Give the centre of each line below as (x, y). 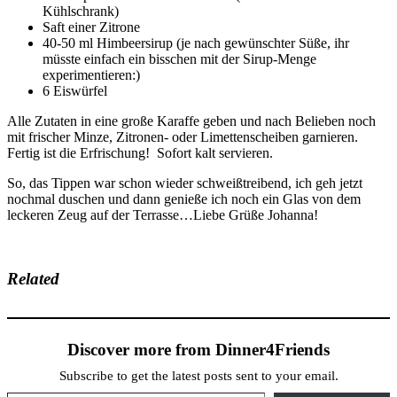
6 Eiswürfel (75, 90)
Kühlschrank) (81, 11)
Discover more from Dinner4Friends (198, 350)
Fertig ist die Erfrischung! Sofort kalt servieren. (140, 152)
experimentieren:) (91, 74)
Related (33, 279)
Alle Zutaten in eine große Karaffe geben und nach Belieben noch (191, 121)
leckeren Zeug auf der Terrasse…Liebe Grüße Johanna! (163, 214)
